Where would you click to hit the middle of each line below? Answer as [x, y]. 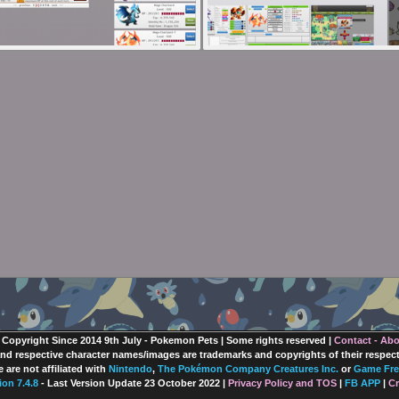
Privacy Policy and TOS [282, 383]
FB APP [362, 383]
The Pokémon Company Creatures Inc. [248, 369]
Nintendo [130, 369]
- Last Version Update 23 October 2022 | [133, 383]
